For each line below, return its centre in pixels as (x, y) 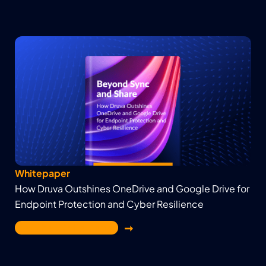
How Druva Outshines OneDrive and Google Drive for (132, 188)
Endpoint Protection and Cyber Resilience (109, 204)
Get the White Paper (66, 227)
